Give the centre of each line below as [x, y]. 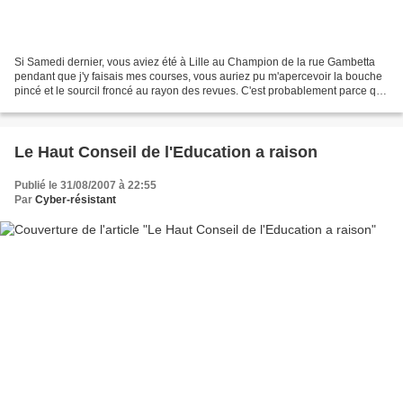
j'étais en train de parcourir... [83, 105]
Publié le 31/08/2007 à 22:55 [85, 185]
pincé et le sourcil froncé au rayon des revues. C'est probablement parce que [201, 90]
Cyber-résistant [76, 199]
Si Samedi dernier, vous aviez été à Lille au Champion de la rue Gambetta [195, 62]
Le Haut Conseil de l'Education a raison [166, 152]
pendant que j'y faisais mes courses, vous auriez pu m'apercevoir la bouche [198, 76]
